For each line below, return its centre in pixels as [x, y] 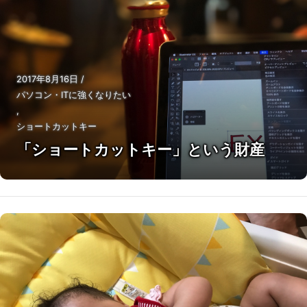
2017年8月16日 [49, 79]
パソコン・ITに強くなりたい [74, 95]
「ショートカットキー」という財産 [140, 149]
